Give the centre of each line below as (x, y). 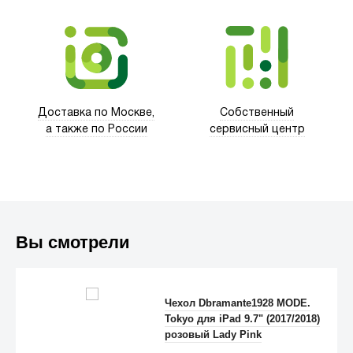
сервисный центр (257, 130)
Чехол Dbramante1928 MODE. (238, 303)
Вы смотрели (73, 243)
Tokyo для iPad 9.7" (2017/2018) (243, 319)
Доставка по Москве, (96, 113)
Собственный (257, 113)
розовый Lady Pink (214, 335)
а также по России (96, 130)
